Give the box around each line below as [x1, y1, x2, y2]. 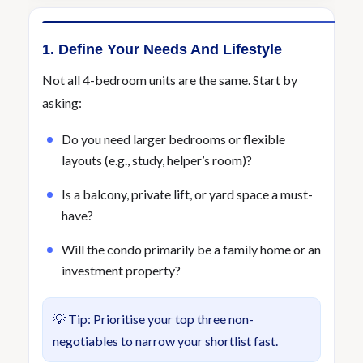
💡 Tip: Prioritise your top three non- [53, 311, 254, 327]
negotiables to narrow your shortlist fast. [53, 333, 278, 348]
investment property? [62, 263, 181, 278]
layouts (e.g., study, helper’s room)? [62, 152, 252, 168]
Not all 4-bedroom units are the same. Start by [42, 72, 297, 88]
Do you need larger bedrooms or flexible [62, 131, 285, 147]
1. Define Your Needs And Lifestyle [42, 41, 282, 58]
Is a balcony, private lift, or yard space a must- [62, 186, 313, 202]
